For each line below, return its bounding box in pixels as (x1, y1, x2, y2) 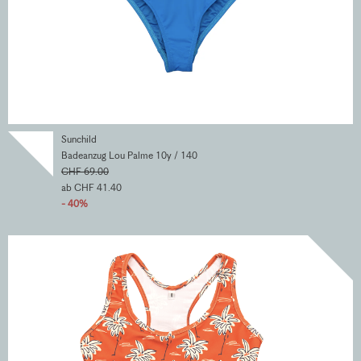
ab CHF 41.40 (61, 181, 122, 194)
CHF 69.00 (61, 165, 109, 178)
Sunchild (61, 133, 97, 146)
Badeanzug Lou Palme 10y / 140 (61, 149, 197, 162)
